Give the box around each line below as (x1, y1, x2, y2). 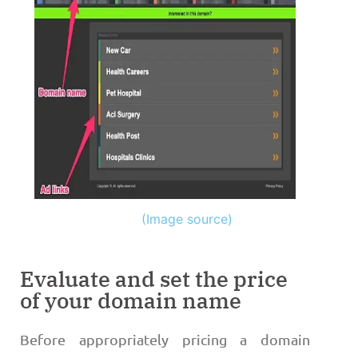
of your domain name (20, 286, 241, 315)
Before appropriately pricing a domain (20, 331, 310, 348)
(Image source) (141, 210, 233, 227)
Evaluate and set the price (20, 265, 288, 293)
